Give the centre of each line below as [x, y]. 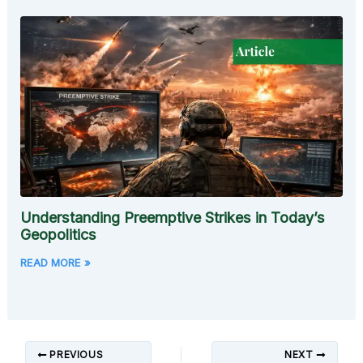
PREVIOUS [75, 355]
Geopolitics [59, 235]
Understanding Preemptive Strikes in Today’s [173, 218]
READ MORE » [56, 263]
